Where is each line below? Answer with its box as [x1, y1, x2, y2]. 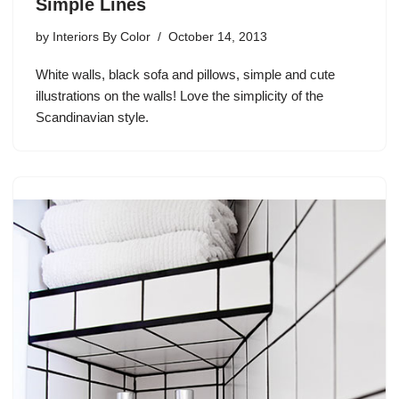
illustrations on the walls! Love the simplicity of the [36, 88, 323, 103]
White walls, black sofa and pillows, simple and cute [36, 67, 335, 82]
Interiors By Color [53, 30, 151, 44]
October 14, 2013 [168, 30, 267, 44]
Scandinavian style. [36, 110, 149, 125]
